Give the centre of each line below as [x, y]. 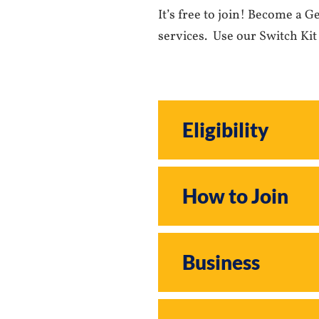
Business [221, 262]
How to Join [235, 196]
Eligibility [225, 130]
